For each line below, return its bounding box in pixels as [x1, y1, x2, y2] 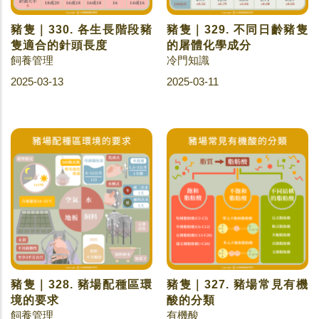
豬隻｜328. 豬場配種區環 [11, 278, 152, 291]
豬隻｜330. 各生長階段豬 [11, 23, 152, 36]
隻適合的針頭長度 [11, 39, 108, 51]
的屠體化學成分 [167, 39, 251, 51]
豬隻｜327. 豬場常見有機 [167, 278, 308, 291]
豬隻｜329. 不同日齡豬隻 [167, 23, 308, 36]
